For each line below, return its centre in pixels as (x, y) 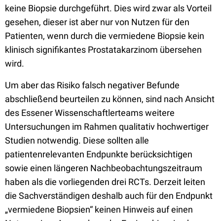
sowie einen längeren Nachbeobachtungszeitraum (104, 168)
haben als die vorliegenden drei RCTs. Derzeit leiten (105, 182)
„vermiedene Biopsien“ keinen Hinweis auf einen (99, 209)
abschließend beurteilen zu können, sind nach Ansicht (110, 99)
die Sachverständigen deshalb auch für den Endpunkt (109, 196)
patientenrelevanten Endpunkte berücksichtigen (99, 154)
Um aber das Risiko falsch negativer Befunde (92, 85)
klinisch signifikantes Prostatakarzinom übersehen (103, 50)
